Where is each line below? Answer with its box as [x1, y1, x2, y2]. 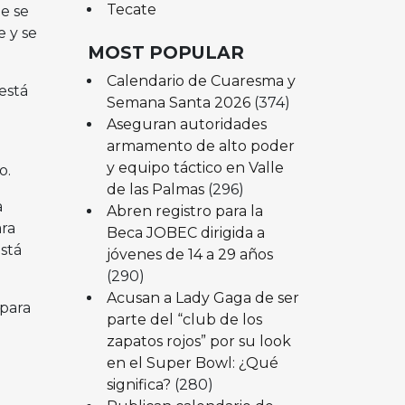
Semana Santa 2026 [106, 93, 250, 111]
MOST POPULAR [88, 41, 244, 63]
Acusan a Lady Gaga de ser [106, 288, 299, 306]
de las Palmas [106, 180, 204, 198]
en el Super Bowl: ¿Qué [106, 353, 278, 372]
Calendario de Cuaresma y [106, 71, 296, 89]
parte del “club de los [106, 310, 262, 328]
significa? [106, 375, 171, 393]
